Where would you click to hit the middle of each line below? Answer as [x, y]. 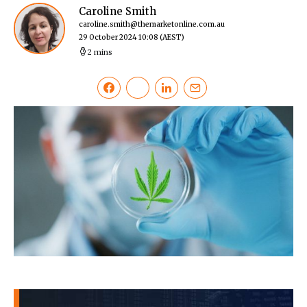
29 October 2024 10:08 [119, 38]
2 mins [100, 52]
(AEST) [172, 38]
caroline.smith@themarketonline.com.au [152, 25]
